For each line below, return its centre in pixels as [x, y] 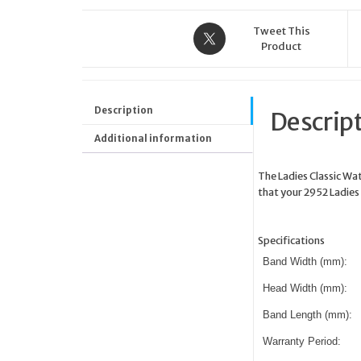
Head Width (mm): [305, 288]
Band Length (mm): [307, 314]
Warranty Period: [301, 341]
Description [124, 110]
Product [282, 46]
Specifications [291, 240]
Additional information [153, 138]
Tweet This [281, 31]
